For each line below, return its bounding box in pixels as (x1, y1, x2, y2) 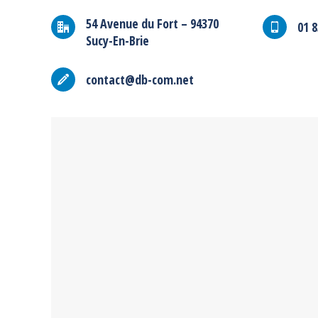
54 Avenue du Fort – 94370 (86, 15, 219, 32)
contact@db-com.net (86, 71, 194, 88)
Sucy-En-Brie (86, 32, 149, 49)
